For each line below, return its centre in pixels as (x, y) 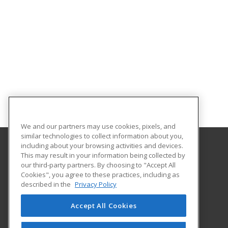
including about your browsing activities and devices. (102, 145)
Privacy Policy (96, 184)
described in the (47, 184)
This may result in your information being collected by (103, 155)
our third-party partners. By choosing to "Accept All (98, 165)
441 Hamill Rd (65, 180)
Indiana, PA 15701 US (77, 191)
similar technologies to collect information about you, (102, 136)
